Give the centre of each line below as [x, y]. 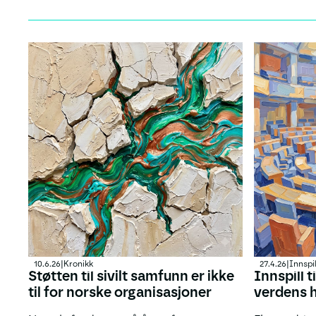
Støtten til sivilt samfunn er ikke [131, 276]
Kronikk [78, 264]
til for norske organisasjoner [120, 292]
